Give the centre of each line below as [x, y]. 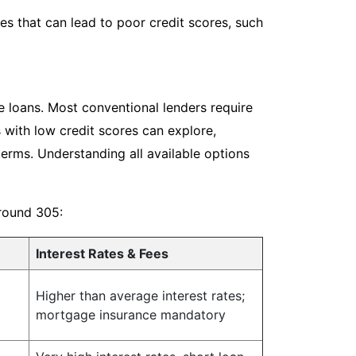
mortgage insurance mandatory [131, 315]
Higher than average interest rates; [140, 296]
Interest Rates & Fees [102, 253]
